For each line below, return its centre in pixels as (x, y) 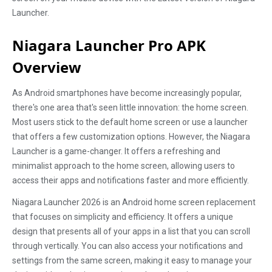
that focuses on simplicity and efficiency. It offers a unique (123, 217)
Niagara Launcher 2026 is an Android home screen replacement (134, 202)
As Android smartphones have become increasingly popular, (127, 93)
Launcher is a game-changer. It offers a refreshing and (116, 151)
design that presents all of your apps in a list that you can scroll (131, 231)
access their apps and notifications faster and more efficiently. (131, 180)
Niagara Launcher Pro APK (109, 45)
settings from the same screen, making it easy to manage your (132, 260)
